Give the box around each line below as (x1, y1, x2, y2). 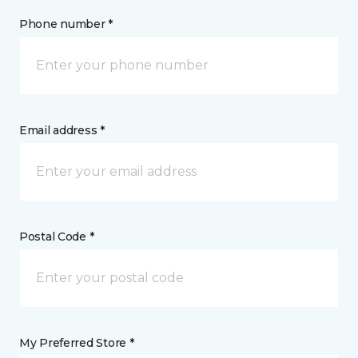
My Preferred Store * (19, 336, 134, 351)
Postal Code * (19, 229, 94, 245)
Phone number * (19, 17, 113, 32)
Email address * (19, 123, 105, 138)
